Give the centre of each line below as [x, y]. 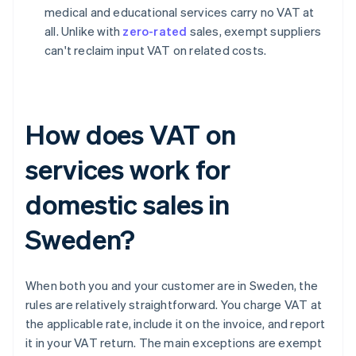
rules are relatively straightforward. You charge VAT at [174, 305]
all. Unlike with [84, 31]
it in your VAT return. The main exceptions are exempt [174, 343]
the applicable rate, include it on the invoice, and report [176, 324]
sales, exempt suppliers [254, 31]
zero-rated [155, 31]
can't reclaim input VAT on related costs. [156, 50]
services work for [128, 169]
